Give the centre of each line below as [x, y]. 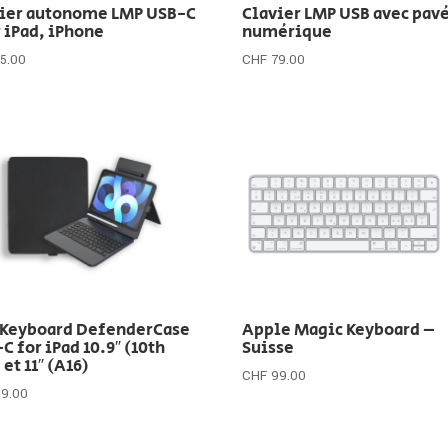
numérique [287, 31]
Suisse [268, 347]
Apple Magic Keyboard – [339, 329]
